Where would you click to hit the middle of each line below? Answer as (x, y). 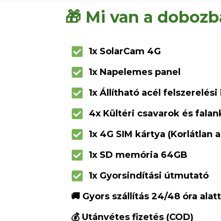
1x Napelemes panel (135, 72)
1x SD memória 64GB (138, 155)
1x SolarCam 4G (125, 52)
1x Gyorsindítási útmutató (149, 176)
